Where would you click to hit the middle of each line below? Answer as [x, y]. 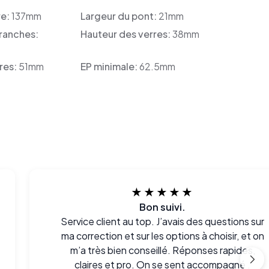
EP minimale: [110, 66]
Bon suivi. [163, 207]
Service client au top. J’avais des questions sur [163, 221]
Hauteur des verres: [126, 34]
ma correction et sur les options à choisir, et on [162, 236]
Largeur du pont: [119, 16]
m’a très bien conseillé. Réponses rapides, [162, 250]
